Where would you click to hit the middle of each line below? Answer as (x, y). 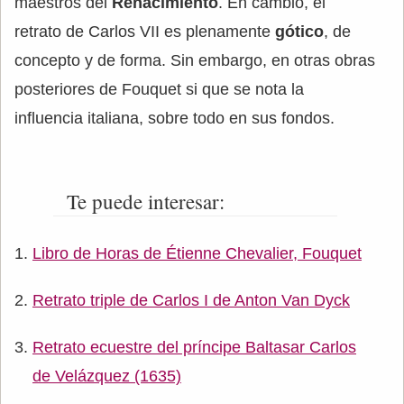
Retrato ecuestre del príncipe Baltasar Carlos (194, 347)
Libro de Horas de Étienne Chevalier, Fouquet (197, 253)
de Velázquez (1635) (107, 376)
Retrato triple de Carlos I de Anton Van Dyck (191, 300)
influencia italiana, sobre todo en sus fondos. (174, 118)
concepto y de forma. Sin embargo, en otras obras (195, 60)
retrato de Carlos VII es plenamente (145, 31)
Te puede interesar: (145, 201)
